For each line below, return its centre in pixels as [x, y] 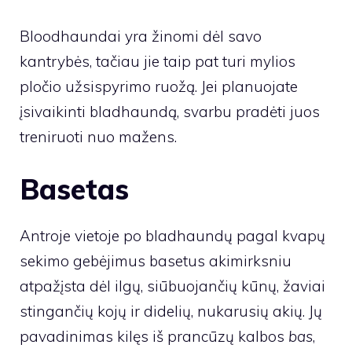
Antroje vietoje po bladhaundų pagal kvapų [172, 236]
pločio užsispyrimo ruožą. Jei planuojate [159, 86]
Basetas [74, 189]
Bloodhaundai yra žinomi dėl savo [141, 36]
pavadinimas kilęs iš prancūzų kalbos [154, 337]
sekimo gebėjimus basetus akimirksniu [156, 261]
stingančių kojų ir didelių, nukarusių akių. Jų [171, 312]
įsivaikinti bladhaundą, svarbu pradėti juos [170, 111]
